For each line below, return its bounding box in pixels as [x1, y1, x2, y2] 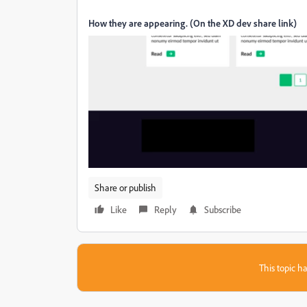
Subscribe [204, 203, 241, 215]
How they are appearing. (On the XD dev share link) [88, 16, 297, 29]
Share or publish [95, 181, 156, 193]
